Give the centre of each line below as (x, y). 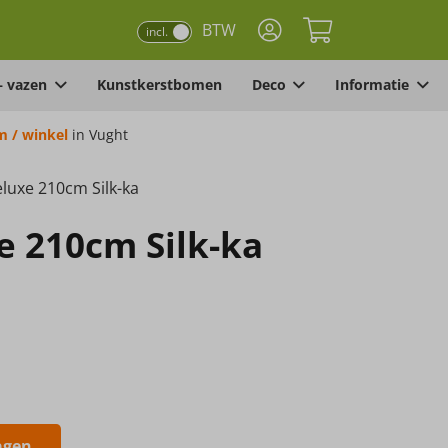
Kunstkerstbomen (159, 84)
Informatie (372, 84)
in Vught (98, 134)
